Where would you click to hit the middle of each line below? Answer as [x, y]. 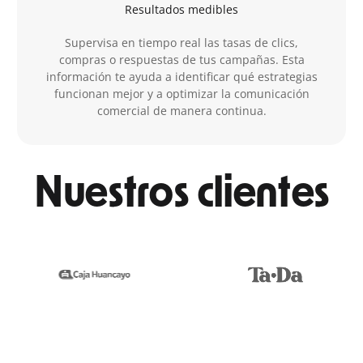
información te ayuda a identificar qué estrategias [181, 77]
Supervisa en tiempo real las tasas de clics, [181, 43]
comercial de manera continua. [181, 111]
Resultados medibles [181, 9]
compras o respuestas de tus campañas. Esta [181, 60]
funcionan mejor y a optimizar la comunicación [181, 94]
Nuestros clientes [181, 194]
